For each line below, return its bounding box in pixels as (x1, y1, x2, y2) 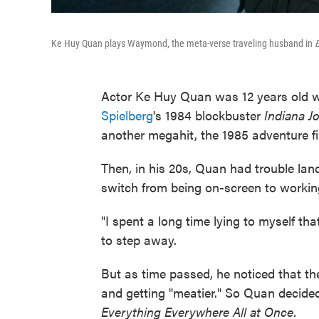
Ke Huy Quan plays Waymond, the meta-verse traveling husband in (51, 38, 315, 50)
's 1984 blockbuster (153, 106, 264, 125)
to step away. (101, 231, 177, 249)
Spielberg (101, 106, 153, 125)
